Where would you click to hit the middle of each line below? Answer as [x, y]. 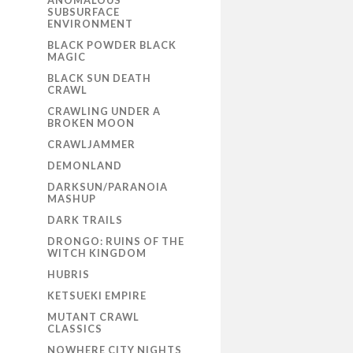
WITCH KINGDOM [97, 253]
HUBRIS [69, 275]
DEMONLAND [85, 166]
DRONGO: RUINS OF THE [116, 242]
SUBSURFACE [84, 12]
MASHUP [72, 199]
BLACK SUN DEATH [99, 78]
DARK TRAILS [85, 220]
